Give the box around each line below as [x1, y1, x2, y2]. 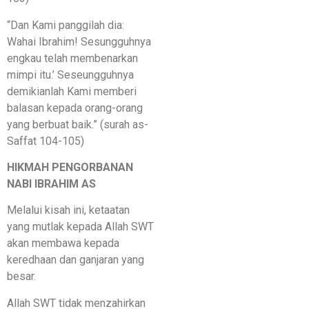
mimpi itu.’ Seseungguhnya [7, 68, 134, 81]
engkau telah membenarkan [7, 51, 138, 65]
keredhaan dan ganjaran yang [7, 253, 144, 267]
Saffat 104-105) [7, 134, 87, 148]
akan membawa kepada [7, 237, 119, 250]
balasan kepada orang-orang [7, 101, 143, 114]
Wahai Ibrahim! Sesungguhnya [7, 34, 151, 48]
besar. [7, 270, 36, 283]
